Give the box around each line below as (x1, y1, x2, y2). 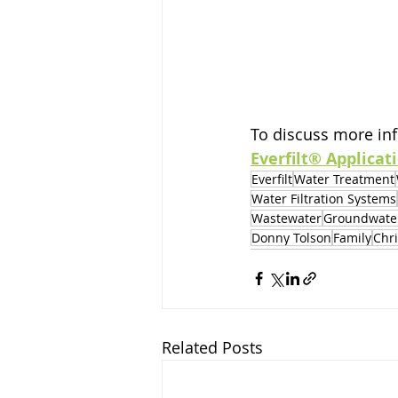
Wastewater (251, 209, 322, 227)
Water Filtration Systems (251, 189, 396, 207)
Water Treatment (294, 170, 394, 187)
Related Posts (162, 336, 263, 358)
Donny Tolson (251, 228, 331, 246)
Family (333, 228, 371, 246)
